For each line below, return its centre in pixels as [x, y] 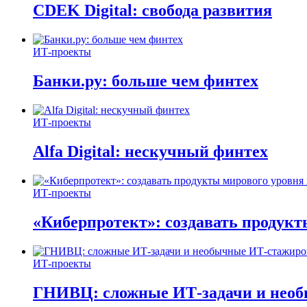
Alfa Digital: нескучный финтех [150, 151]
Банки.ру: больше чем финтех [146, 81]
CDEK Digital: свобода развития [152, 11]
